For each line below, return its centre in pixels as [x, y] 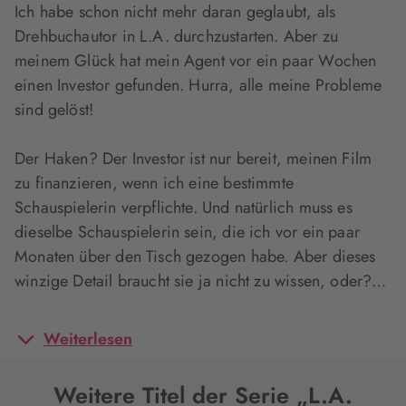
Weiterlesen [88, 339]
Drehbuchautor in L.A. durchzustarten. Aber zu [177, 36]
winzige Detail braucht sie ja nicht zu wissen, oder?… [201, 281]
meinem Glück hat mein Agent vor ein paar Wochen [196, 61]
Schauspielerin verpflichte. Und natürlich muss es [184, 208]
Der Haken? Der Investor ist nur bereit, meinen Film [193, 159]
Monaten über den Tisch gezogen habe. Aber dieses [195, 256]
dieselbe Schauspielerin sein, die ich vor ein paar [187, 232]
